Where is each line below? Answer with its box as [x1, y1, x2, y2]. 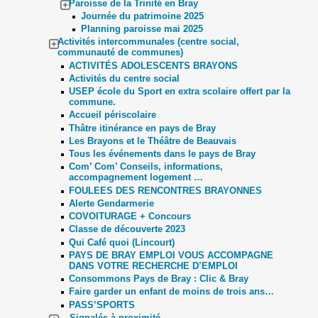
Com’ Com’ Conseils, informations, [69, 161, 224, 172]
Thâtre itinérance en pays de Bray [69, 122, 216, 133]
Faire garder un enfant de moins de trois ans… [69, 286, 275, 297]
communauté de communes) [57, 47, 184, 58]
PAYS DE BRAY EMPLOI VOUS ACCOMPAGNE [69, 249, 274, 261]
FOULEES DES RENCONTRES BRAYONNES [69, 185, 263, 196]
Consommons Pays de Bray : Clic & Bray [69, 273, 249, 284]
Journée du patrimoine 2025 [80, 10, 204, 21]
